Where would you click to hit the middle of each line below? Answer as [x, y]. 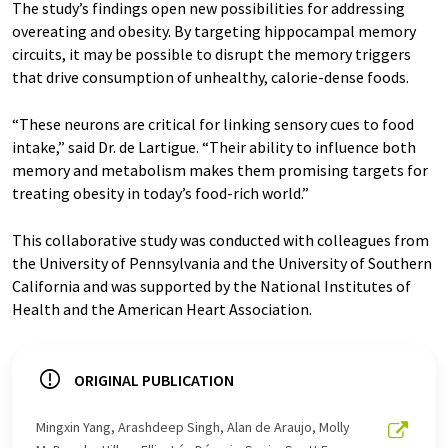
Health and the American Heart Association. [162, 308]
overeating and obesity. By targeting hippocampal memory [214, 30]
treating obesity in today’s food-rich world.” [160, 192]
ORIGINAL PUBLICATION [154, 379]
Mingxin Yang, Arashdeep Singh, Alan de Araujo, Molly [193, 426]
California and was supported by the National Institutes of [211, 285]
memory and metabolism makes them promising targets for [220, 169]
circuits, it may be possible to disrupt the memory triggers [211, 53]
